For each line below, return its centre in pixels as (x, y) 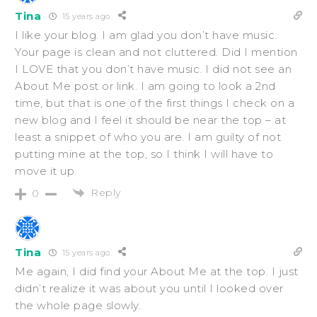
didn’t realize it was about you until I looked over (149, 289)
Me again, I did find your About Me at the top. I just (157, 272)
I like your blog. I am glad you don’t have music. (146, 35)
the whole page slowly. (78, 306)
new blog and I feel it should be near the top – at (150, 120)
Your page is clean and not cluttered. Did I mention (156, 52)
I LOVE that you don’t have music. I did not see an (153, 69)
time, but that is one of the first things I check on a (155, 103)
